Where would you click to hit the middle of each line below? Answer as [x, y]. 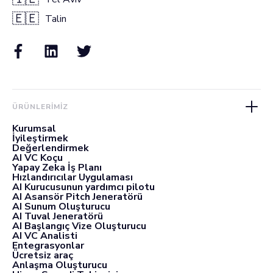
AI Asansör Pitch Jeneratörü [77, 197]
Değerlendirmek [51, 148]
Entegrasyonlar [48, 245]
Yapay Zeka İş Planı [57, 167]
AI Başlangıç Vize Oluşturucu [79, 226]
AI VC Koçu [37, 158]
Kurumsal [34, 128]
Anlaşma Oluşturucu [60, 265]
